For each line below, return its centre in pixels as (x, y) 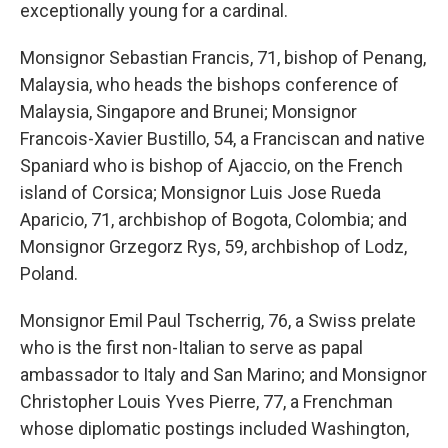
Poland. (49, 273)
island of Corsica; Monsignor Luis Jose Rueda (200, 192)
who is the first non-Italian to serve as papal (191, 347)
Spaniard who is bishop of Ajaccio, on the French (211, 165)
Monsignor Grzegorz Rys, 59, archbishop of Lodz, (213, 246)
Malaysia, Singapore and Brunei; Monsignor (188, 111)
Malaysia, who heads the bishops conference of (209, 84)
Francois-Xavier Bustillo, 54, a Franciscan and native (222, 138)
